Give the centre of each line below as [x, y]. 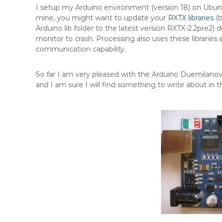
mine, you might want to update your [102, 18]
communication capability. [81, 49]
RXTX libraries [191, 18]
